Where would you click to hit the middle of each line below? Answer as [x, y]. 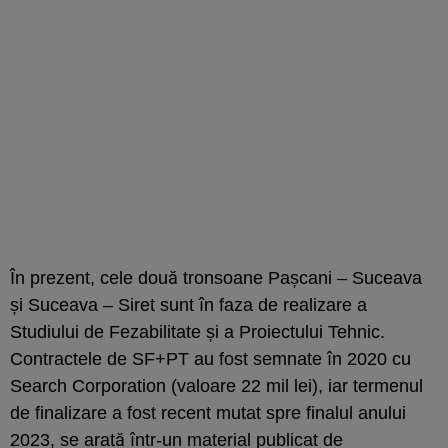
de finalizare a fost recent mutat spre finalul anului [208, 412]
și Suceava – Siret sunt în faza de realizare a [188, 304]
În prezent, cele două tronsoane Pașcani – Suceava [216, 277]
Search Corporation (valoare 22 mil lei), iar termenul [216, 385]
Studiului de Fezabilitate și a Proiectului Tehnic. [197, 331]
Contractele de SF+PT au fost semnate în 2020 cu [210, 358]
